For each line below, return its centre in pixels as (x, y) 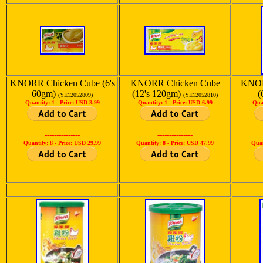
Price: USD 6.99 (192, 102)
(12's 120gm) (158, 94)
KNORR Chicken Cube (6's (62, 83)
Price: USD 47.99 (192, 143)
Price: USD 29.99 (80, 143)
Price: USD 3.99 (80, 102)
